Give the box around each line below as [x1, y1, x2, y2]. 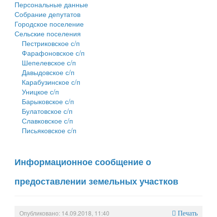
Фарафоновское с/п [22, 47, 85, 58]
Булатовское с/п [22, 106, 73, 116]
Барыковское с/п [22, 96, 74, 106]
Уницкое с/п [22, 86, 59, 96]
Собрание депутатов [15, 9, 80, 19]
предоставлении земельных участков [15, 174, 178, 187]
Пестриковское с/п [22, 38, 80, 48]
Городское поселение [15, 18, 84, 29]
